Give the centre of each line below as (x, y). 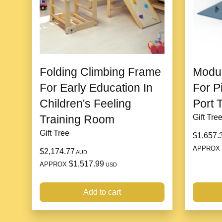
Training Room (77, 119)
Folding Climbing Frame (100, 72)
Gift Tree (55, 133)
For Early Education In (96, 87)
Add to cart (102, 192)
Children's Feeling (85, 103)
